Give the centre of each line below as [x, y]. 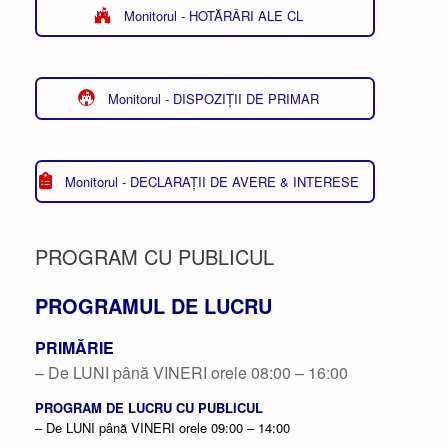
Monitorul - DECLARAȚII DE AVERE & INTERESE [211, 181]
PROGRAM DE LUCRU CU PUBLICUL [149, 407]
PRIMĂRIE [74, 347]
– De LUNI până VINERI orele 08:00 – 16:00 [191, 372]
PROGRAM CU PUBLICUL [154, 256]
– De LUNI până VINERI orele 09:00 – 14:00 [162, 427]
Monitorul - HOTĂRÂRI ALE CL [214, 15]
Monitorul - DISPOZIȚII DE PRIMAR [214, 98]
